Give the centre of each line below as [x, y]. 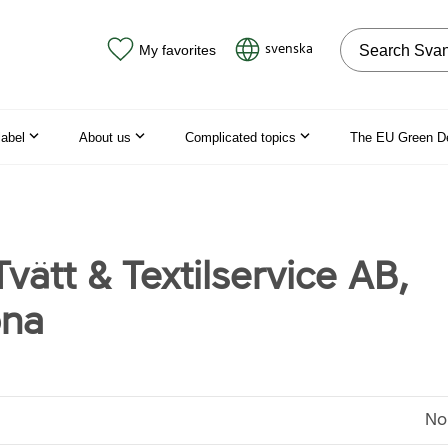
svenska [289, 49]
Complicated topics [240, 137]
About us [105, 137]
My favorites [177, 49]
